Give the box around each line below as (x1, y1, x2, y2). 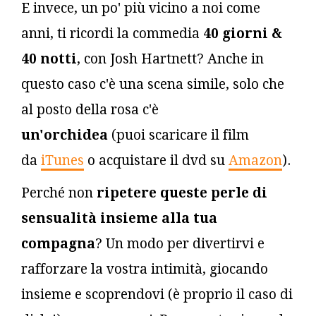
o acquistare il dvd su (84, 152, 229, 169)
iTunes (41, 152, 84, 169)
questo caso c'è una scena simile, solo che (21, 75, 284, 92)
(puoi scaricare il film (108, 126, 249, 143)
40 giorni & (203, 25, 282, 42)
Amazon (229, 152, 282, 169)
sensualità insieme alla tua (21, 209, 217, 226)
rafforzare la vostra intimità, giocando (21, 260, 268, 277)
